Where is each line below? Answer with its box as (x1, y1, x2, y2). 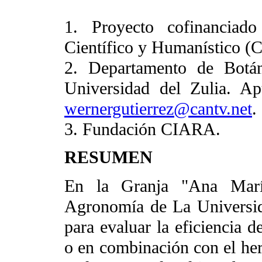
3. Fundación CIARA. (64, 119, 220, 140)
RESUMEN (64, 147, 153, 168)
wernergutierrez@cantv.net (64, 99, 252, 119)
